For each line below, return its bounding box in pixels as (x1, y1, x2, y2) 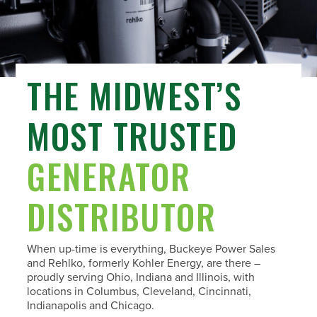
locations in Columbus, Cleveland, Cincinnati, (27, 284, 252, 299)
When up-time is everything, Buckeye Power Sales (27, 241, 276, 256)
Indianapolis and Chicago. (27, 298, 155, 313)
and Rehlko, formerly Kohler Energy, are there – (27, 255, 261, 270)
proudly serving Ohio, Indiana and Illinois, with (27, 270, 255, 284)
